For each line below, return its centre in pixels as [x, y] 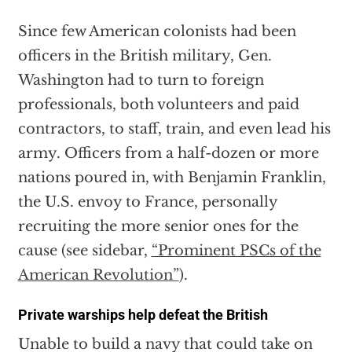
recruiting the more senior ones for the [158, 227]
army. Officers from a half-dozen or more [168, 154]
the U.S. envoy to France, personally [147, 202]
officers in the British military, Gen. [145, 56]
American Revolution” [98, 275]
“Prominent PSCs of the [236, 251]
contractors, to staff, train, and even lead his [174, 129]
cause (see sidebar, [84, 251]
